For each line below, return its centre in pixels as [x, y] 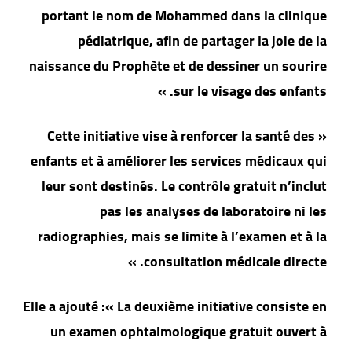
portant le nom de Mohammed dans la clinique [190, 16]
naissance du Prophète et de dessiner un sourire [183, 66]
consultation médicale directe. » [241, 262]
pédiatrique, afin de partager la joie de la [208, 41]
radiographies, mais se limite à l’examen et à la [188, 236]
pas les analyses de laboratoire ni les [219, 211]
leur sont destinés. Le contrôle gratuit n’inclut [190, 186]
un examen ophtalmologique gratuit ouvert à [194, 332]
